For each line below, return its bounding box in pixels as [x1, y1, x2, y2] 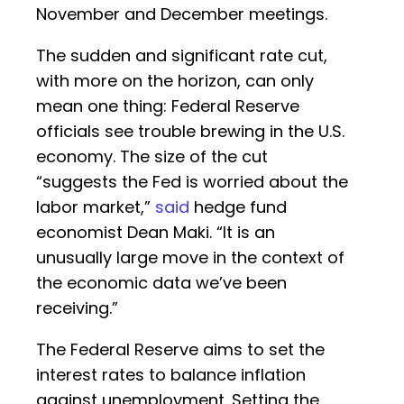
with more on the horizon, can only [36, 69, 314, 93]
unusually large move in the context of [36, 246, 344, 270]
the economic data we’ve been [36, 271, 287, 295]
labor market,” [36, 196, 155, 219]
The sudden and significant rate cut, [36, 44, 327, 68]
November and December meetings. [36, 3, 327, 26]
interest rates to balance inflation [36, 363, 306, 387]
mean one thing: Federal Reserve [36, 95, 299, 118]
